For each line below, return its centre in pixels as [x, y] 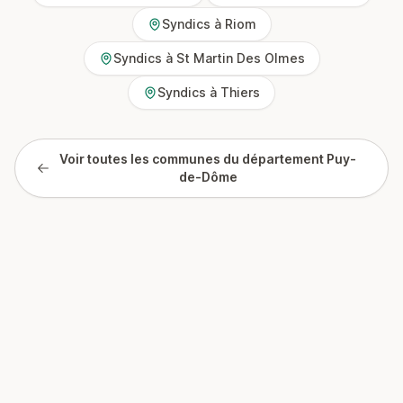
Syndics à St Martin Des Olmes [209, 58]
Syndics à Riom [209, 24]
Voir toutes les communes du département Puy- [208, 159]
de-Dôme [208, 177]
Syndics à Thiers [209, 92]
